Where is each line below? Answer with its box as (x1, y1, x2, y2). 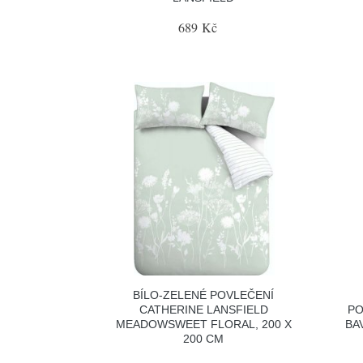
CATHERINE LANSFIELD (139, 302, 268, 316)
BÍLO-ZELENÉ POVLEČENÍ (133, 288, 275, 301)
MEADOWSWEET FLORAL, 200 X (115, 317, 292, 331)
